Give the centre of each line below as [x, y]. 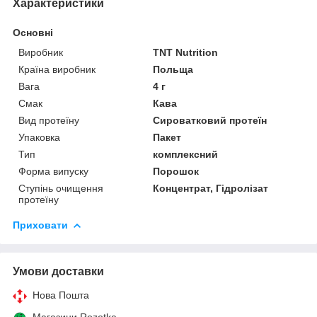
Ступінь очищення [61, 188]
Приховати [40, 225]
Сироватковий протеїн [210, 120]
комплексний [186, 154]
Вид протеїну [49, 120]
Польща [173, 69]
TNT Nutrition [186, 52]
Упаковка [39, 137]
